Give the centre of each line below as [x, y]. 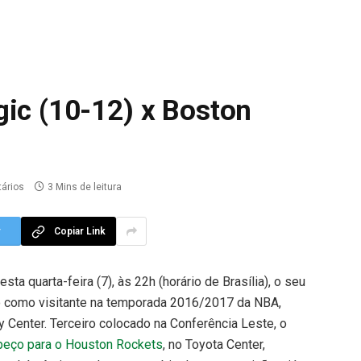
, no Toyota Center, [214, 344]
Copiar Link [80, 231]
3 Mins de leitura [85, 187]
